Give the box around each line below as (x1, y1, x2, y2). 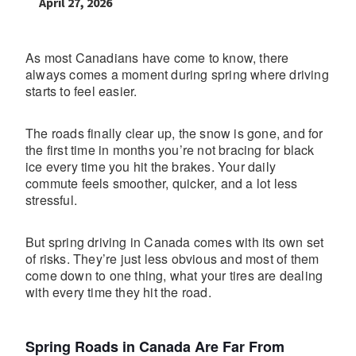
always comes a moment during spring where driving (25, 65, 329, 83)
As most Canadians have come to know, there (25, 48, 289, 67)
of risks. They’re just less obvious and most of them (25, 250, 319, 268)
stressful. (25, 191, 77, 209)
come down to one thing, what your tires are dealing (25, 266, 323, 284)
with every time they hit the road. (25, 283, 211, 301)
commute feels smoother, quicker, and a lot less (25, 174, 298, 192)
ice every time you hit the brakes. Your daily (25, 157, 277, 176)
